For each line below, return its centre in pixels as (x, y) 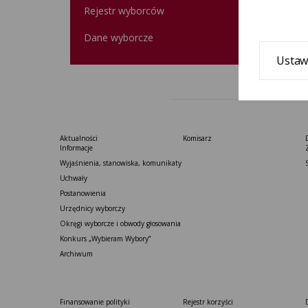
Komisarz (197, 138)
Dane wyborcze (119, 37)
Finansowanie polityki (95, 302)
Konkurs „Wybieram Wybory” (105, 239)
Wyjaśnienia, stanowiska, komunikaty (121, 163)
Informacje (76, 148)
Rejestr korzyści (208, 302)
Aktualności (79, 138)
